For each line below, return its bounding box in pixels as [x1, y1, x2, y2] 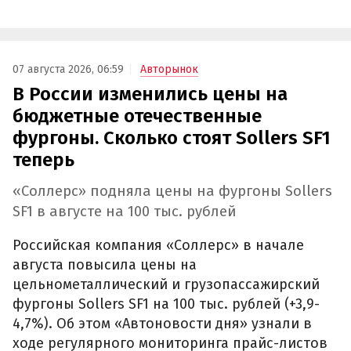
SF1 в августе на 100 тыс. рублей [13, 202, 237, 220]
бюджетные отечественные [13, 104, 262, 127]
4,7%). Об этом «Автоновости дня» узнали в [13, 315, 312, 333]
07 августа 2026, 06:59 [13, 62, 124, 76]
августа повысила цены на [13, 256, 197, 274]
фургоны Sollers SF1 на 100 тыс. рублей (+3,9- [13, 295, 320, 313]
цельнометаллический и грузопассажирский [13, 276, 320, 294]
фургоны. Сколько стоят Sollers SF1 [13, 126, 331, 149]
